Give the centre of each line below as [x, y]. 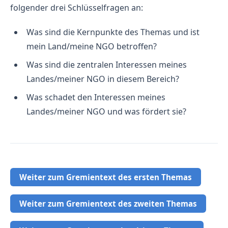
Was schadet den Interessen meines [96, 97]
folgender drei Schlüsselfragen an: [77, 7]
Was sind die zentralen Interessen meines [107, 64]
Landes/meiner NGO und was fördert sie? [106, 111]
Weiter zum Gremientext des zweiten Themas [108, 204]
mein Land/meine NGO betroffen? [92, 46]
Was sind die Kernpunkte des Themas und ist [113, 32]
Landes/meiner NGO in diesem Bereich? [103, 79]
